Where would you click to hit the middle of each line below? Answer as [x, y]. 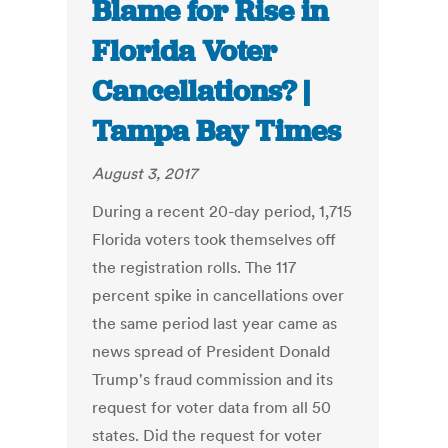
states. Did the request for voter [207, 435]
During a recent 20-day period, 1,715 [222, 211]
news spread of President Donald [211, 351]
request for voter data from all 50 [212, 407]
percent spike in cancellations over [218, 295]
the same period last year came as [215, 323]
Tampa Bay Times [217, 131]
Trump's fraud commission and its [213, 379]
